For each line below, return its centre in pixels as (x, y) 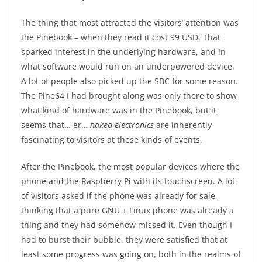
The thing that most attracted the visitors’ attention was (130, 22)
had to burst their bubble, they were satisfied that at (124, 239)
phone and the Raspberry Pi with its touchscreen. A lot (128, 181)
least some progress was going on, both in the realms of (131, 254)
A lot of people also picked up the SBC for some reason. (130, 81)
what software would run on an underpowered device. (128, 66)
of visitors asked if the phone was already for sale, (119, 195)
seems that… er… (56, 125)
